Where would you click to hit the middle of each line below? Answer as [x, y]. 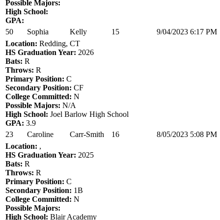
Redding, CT [59, 43]
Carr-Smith [87, 134]
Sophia [38, 31]
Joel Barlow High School [88, 114]
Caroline [40, 134]
